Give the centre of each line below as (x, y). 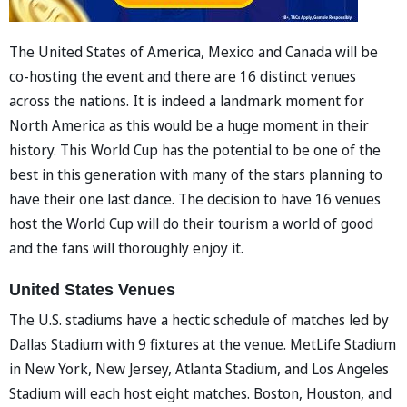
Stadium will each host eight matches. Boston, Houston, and (200, 393)
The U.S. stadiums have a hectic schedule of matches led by (199, 319)
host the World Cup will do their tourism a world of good (191, 223)
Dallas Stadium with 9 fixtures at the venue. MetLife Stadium (203, 344)
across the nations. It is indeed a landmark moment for (187, 100)
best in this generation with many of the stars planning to (196, 174)
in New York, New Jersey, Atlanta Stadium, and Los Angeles (199, 368)
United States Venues (92, 289)
